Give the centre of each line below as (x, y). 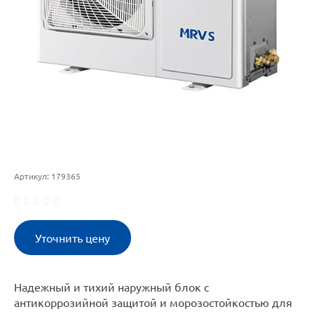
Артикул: (33, 176)
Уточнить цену (73, 238)
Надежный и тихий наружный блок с (111, 287)
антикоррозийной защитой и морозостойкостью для (153, 303)
